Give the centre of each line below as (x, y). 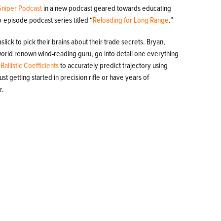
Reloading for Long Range (131, 20)
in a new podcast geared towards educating (107, 8)
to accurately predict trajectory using (113, 65)
